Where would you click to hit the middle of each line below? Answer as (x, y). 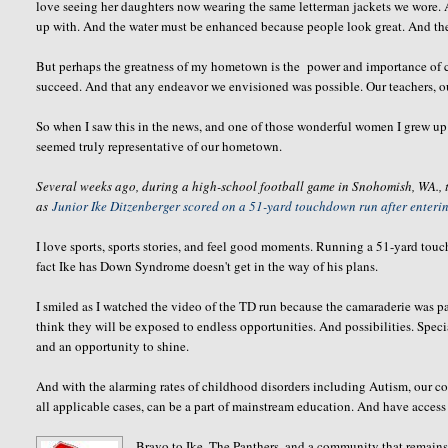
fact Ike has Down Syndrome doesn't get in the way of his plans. (207, 265)
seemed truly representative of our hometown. (161, 145)
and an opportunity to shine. (113, 345)
